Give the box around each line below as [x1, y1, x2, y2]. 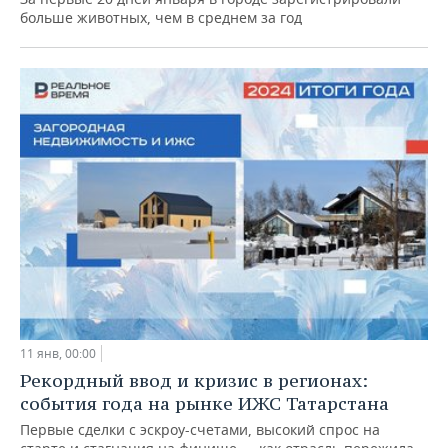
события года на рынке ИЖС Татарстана [20, 391, 389, 415]
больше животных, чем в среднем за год [20, 8, 302, 28]
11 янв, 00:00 [20, 344, 96, 362]
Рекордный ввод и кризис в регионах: [20, 368, 368, 392]
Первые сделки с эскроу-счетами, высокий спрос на [20, 419, 380, 439]
